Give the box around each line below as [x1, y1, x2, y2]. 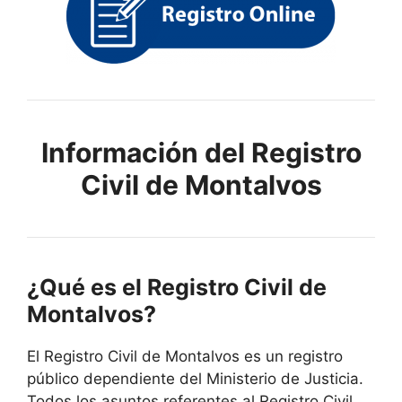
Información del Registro [40, 136, 362, 170]
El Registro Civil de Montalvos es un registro [27, 347, 343, 366]
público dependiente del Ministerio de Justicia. [27, 370, 363, 389]
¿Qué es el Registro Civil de [27, 274, 327, 301]
